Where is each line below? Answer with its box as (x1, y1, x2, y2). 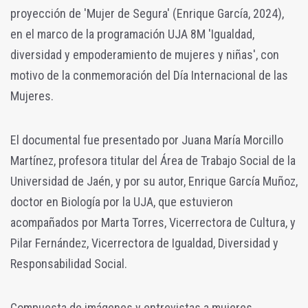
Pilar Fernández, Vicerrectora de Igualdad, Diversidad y (10, 235, 278, 250)
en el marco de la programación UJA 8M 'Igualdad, (10, 26, 254, 41)
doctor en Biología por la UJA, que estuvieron (10, 194, 233, 209)
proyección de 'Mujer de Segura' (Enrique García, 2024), (10, 5, 284, 21)
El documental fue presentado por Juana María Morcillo (10, 132, 283, 147)
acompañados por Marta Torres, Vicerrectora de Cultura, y (10, 214, 296, 230)
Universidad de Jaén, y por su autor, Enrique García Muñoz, (10, 173, 298, 188)
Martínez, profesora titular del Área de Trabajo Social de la (10, 153, 296, 168)
